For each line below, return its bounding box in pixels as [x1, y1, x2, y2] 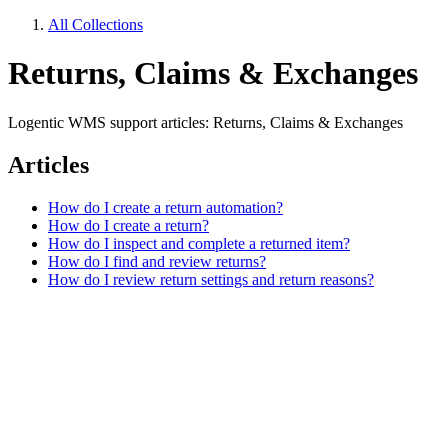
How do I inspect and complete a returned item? [48, 234, 350, 252]
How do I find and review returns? [48, 252, 266, 270]
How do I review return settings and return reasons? [48, 270, 374, 288]
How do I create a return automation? [48, 198, 283, 216]
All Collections [48, 16, 143, 33]
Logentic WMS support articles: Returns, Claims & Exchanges [8, 113, 403, 131]
